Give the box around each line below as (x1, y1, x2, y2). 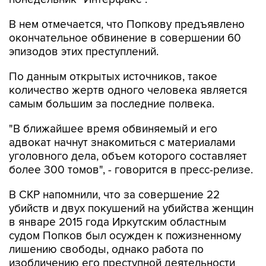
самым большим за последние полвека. (9, 97, 214, 111)
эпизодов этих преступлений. (9, 45, 159, 59)
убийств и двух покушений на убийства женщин (9, 202, 254, 216)
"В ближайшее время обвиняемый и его (9, 122, 217, 136)
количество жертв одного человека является (9, 84, 247, 97)
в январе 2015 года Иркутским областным (9, 216, 226, 229)
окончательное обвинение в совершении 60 (9, 31, 241, 45)
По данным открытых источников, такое (9, 70, 217, 84)
